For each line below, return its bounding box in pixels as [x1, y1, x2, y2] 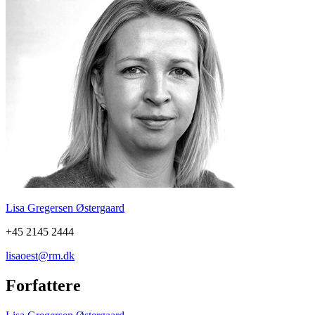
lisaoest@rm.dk [6, 250, 75, 262]
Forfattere [6, 276, 81, 295]
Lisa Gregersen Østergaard [6, 202, 124, 214]
